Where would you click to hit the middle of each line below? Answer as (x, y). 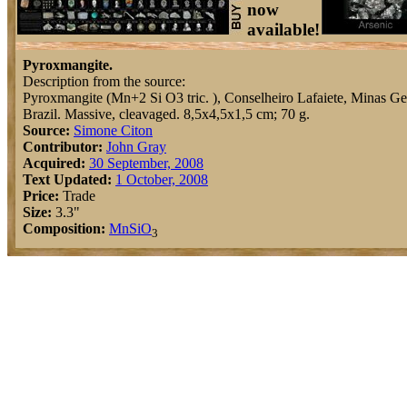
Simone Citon (113, 130)
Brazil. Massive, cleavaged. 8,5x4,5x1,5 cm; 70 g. (166, 114)
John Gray (136, 147)
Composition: (64, 228)
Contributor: (63, 147)
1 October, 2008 (162, 179)
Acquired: (54, 163)
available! (283, 30)
